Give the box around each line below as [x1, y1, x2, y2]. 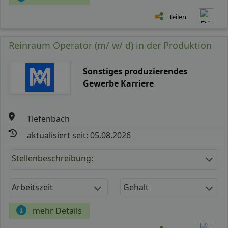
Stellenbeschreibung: [12, 152, 93, 164]
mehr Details [33, 205, 82, 216]
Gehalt [123, 181, 149, 193]
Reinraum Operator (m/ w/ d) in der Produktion [9, 39, 212, 51]
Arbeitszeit [12, 181, 53, 193]
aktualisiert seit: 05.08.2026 [27, 129, 131, 141]
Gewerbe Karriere [82, 77, 154, 89]
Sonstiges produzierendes [82, 65, 187, 77]
